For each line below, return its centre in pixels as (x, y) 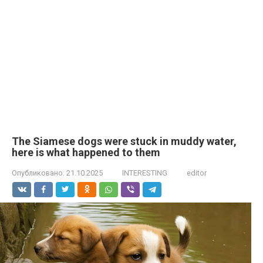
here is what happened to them (86, 152)
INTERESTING (145, 173)
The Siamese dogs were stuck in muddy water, (124, 141)
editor (197, 173)
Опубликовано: (38, 173)
